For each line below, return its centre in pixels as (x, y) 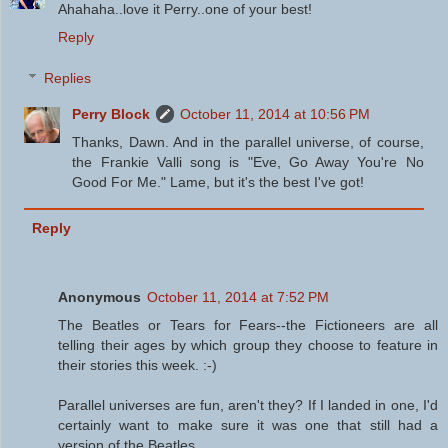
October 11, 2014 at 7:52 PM (238, 297)
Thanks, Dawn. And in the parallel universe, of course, (248, 142)
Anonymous (99, 297)
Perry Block (111, 114)
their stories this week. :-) (137, 365)
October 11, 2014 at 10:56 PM (275, 114)
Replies (68, 78)
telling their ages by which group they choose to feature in (248, 345)
